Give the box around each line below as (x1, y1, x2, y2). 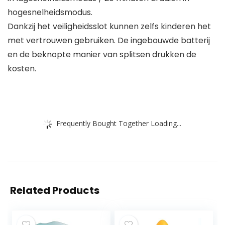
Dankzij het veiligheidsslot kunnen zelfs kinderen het (8, 20, 211, 32)
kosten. (8, 62, 36, 74)
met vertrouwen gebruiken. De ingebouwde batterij (8, 34, 210, 46)
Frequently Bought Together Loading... (56, 118, 181, 128)
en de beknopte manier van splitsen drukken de (8, 48, 196, 60)
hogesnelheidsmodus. (8, 6, 92, 18)
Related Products (10, 183, 99, 197)
